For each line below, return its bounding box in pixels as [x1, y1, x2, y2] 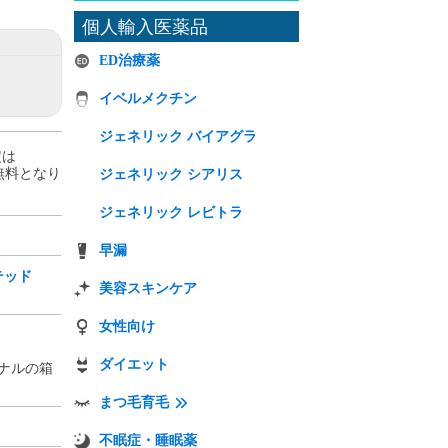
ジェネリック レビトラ [99, 205, 243, 220]
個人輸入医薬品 [82, 17, 208, 37]
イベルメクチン [99, 91, 197, 106]
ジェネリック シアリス [99, 167, 243, 182]
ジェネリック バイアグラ [99, 129, 257, 144]
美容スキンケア [99, 281, 197, 296]
